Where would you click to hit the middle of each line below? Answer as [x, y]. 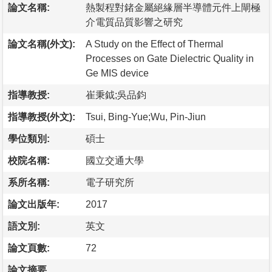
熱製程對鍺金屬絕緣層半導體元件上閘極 [173, 7]
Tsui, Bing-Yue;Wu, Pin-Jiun [146, 117]
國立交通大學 [115, 160]
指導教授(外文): [42, 117]
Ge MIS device [117, 73]
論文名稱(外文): [42, 44]
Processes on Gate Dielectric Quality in [170, 58]
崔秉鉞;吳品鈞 [116, 95]
